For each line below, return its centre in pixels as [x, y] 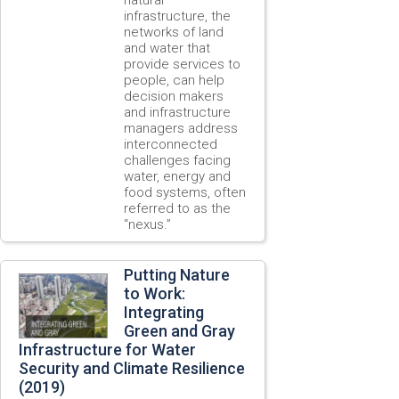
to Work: [155, 293]
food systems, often [185, 192]
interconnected [171, 144]
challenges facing [177, 160]
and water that [167, 48]
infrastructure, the [177, 16]
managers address [181, 128]
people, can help [174, 80]
